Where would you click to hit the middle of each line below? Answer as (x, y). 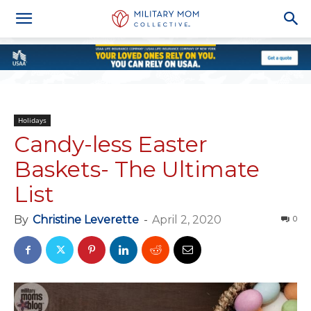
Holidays (32, 120)
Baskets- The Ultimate (137, 169)
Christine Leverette (86, 220)
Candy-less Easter (111, 144)
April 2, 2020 (187, 220)
